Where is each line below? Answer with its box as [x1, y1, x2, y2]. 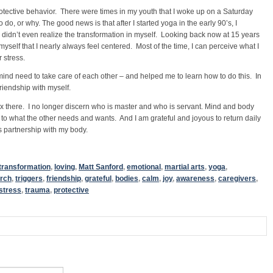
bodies [115, 174, 138, 183]
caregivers [218, 174, 256, 183]
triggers [15, 174, 43, 183]
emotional [127, 163, 161, 171]
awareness [176, 174, 214, 183]
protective [54, 186, 89, 194]
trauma [25, 186, 50, 194]
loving [54, 163, 75, 171]
